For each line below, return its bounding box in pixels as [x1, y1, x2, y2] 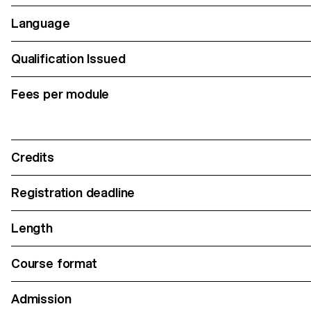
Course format [11, 255, 97, 271]
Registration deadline [11, 185, 135, 200]
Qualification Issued [11, 51, 126, 66]
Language [11, 15, 70, 31]
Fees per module [11, 86, 110, 101]
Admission [11, 291, 72, 306]
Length [11, 220, 53, 235]
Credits [11, 149, 54, 165]
